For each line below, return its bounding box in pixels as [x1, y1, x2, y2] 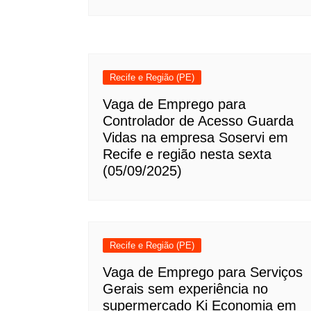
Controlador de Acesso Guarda [103, 113, 294, 128]
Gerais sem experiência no [103, 281, 268, 296]
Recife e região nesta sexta [103, 146, 271, 162]
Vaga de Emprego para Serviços [103, 264, 303, 280]
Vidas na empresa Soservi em [103, 130, 288, 145]
